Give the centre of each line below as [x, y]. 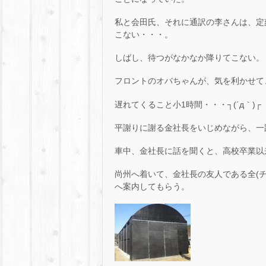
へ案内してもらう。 [152, 187]
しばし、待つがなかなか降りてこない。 [189, 58]
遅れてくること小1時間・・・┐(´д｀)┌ [188, 104]
